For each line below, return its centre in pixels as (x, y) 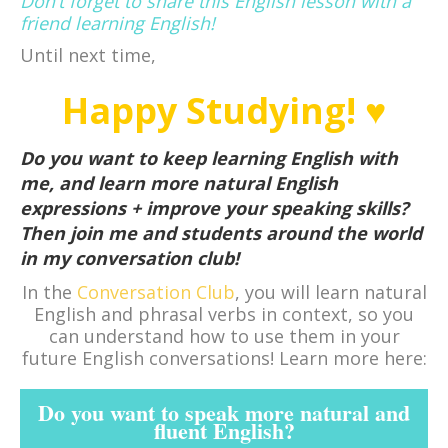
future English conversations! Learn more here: (224, 357)
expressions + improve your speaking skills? (214, 207)
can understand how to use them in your (224, 335)
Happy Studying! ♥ (224, 110)
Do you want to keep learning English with (209, 157)
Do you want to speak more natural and (224, 412)
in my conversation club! (129, 257)
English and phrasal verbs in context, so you (224, 313)
